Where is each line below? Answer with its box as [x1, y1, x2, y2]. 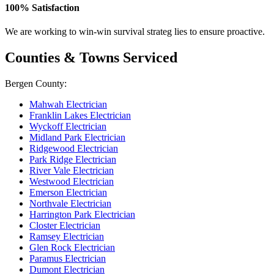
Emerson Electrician [29, 187, 107, 198]
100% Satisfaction [5, 2, 80, 13]
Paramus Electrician [29, 253, 106, 264]
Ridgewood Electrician [29, 143, 118, 154]
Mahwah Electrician [29, 98, 107, 109]
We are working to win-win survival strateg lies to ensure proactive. [5, 26, 265, 37]
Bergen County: [5, 78, 67, 89]
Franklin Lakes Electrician [29, 109, 131, 120]
